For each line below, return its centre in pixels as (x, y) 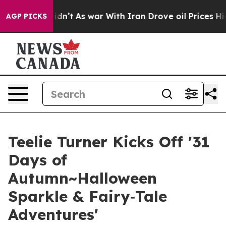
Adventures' (53, 214)
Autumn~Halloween (82, 178)
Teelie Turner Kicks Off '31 (109, 142)
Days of (38, 160)
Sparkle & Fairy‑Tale (88, 196)
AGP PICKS (26, 16)
